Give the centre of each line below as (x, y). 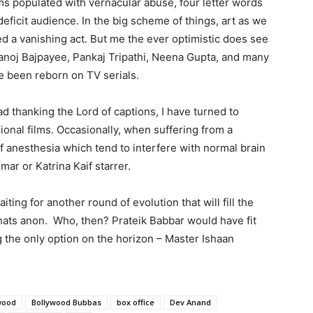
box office (136, 302)
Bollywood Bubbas (66, 302)
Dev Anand (190, 302)
